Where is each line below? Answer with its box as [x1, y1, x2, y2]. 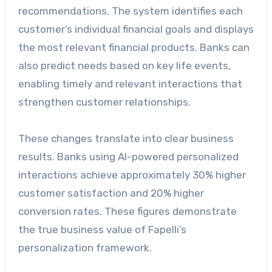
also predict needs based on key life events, [18, 59, 231, 72]
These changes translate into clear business [18, 132, 234, 145]
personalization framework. [18, 242, 152, 254]
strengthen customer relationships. [18, 96, 191, 109]
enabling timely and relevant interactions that [18, 78, 242, 90]
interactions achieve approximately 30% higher [18, 169, 246, 182]
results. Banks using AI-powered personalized [18, 151, 239, 163]
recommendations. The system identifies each [18, 5, 243, 18]
